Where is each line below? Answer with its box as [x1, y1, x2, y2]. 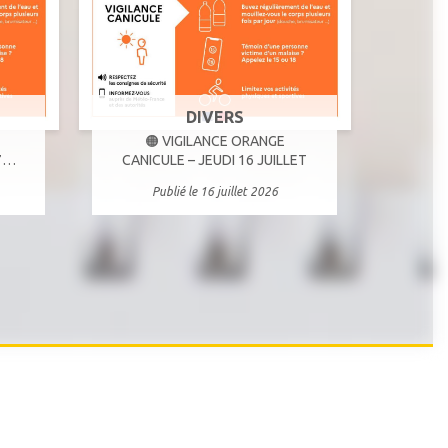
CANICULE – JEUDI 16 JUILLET [122, 151, 308, 168]
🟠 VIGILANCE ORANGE [144, 132, 285, 149]
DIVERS [185, 107, 244, 126]
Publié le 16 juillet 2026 [151, 184, 278, 198]
